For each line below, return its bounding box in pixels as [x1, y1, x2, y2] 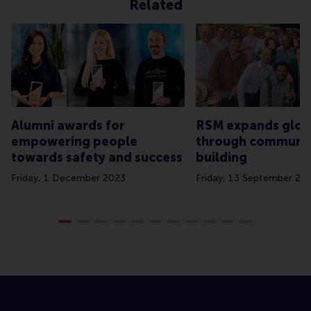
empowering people [11, 134, 137, 150]
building [196, 150, 247, 166]
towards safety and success [11, 150, 183, 166]
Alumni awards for [11, 118, 125, 134]
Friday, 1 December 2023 [11, 172, 126, 185]
